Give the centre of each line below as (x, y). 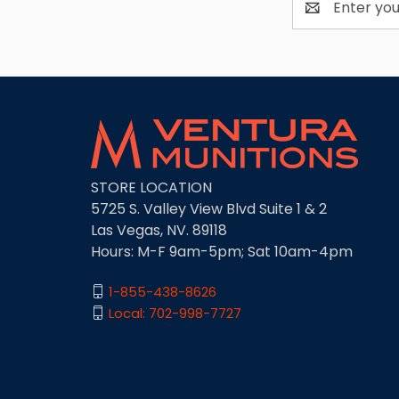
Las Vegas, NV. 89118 (159, 230)
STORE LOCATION (151, 187)
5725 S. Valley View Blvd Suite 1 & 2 (209, 208)
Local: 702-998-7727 (175, 313)
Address (321, 18)
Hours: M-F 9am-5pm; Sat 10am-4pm (222, 251)
